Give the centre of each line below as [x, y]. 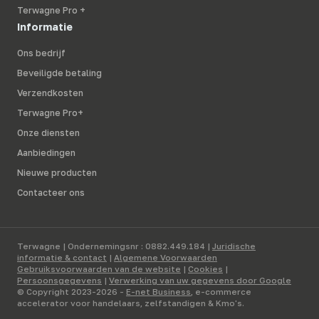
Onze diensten [48, 133]
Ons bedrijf [41, 53]
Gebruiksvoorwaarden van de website [99, 269]
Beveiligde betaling [59, 73]
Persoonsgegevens [59, 280]
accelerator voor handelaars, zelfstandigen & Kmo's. [131, 303]
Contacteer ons [51, 193]
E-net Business [158, 292]
